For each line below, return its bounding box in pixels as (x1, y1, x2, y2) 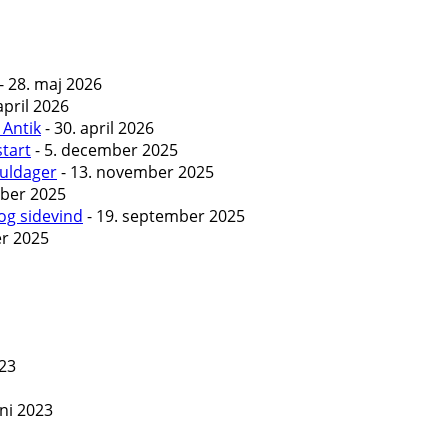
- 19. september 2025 (83, 205, 245, 228)
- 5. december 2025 (31, 139, 178, 162)
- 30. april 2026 (41, 117, 154, 140)
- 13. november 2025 (57, 161, 214, 184)
